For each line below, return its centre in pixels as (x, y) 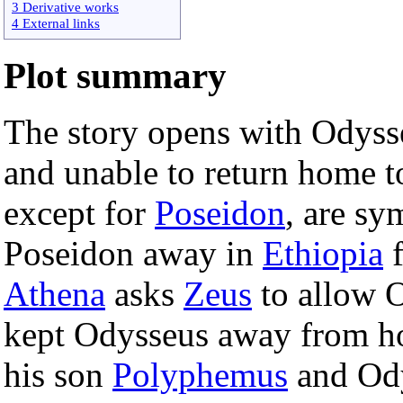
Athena (54, 294)
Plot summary (115, 76)
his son (58, 375)
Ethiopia (323, 254)
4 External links (56, 22)
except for (79, 213)
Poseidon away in (133, 254)
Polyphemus (200, 375)
